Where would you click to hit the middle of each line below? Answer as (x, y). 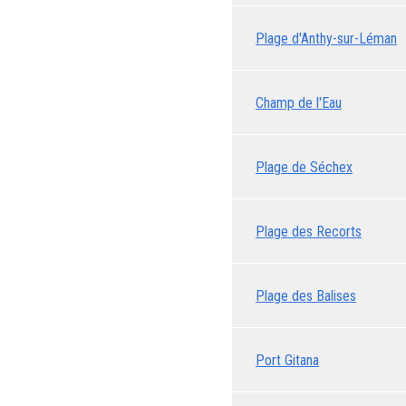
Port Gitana (287, 360)
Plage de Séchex (304, 167)
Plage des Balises (306, 295)
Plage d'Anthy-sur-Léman (326, 38)
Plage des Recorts (309, 231)
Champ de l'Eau (299, 102)
